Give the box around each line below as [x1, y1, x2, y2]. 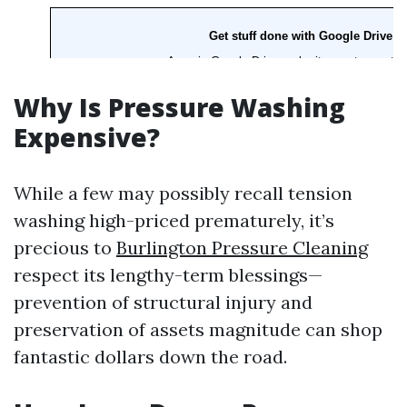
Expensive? [14, 120, 160, 154]
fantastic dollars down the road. [14, 345, 287, 368]
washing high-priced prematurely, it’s [14, 209, 334, 232]
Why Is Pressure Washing [14, 90, 345, 124]
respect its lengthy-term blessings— [14, 263, 323, 286]
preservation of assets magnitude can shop [14, 318, 382, 341]
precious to [14, 236, 116, 259]
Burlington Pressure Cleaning [116, 236, 368, 259]
